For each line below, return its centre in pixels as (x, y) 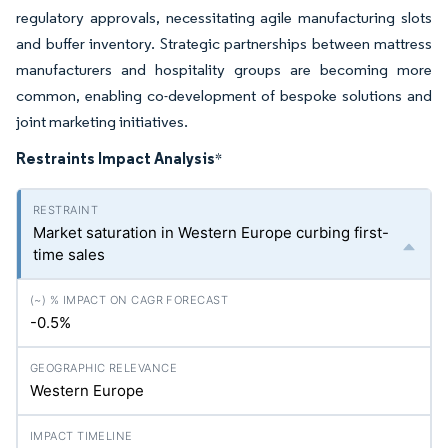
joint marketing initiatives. (102, 121)
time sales (69, 254)
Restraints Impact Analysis (115, 158)
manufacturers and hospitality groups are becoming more (224, 69)
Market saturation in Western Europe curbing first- (211, 232)
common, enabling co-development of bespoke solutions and (224, 95)
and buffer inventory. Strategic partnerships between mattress (224, 43)
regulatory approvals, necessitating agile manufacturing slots (224, 17)
